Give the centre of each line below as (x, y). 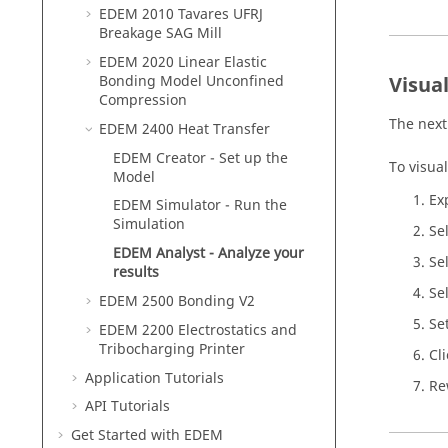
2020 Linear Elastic (202, 62)
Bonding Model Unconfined (191, 81)
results (136, 273)
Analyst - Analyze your (228, 254)
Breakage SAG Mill (160, 34)
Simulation (149, 225)
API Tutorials (127, 407)
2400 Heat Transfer (204, 129)
